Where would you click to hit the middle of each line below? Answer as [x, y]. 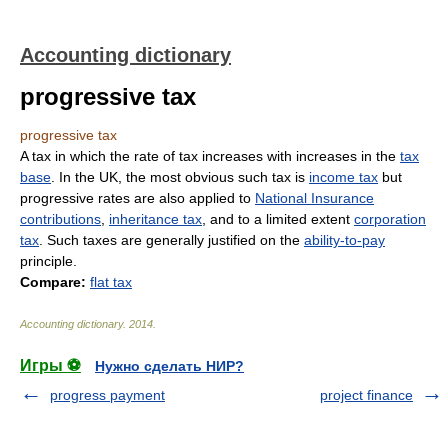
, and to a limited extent [278, 219]
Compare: [53, 282]
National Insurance [314, 198]
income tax [343, 177]
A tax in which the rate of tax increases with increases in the [210, 156]
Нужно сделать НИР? [169, 366]
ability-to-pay [344, 240]
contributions [60, 219]
